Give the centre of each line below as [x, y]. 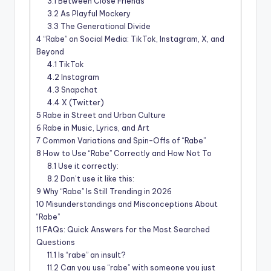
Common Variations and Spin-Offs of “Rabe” [123, 141]
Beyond [50, 52]
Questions [56, 243]
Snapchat [79, 90]
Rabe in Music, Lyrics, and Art [95, 128]
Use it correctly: [88, 166]
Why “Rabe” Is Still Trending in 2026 [106, 192]
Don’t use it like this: [97, 179]
